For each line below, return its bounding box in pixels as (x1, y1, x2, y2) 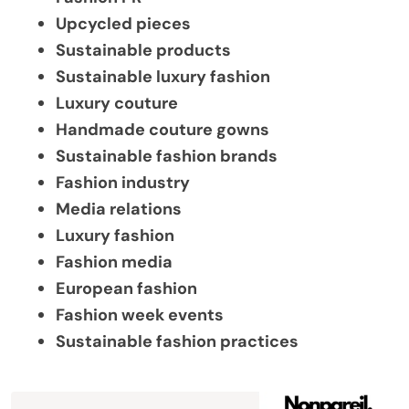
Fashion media (56, 251, 173, 274)
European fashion (56, 278, 197, 300)
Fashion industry (56, 172, 190, 194)
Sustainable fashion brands (56, 145, 278, 168)
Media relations (56, 198, 182, 221)
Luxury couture (56, 92, 178, 115)
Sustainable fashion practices (56, 330, 299, 353)
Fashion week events (56, 304, 224, 327)
